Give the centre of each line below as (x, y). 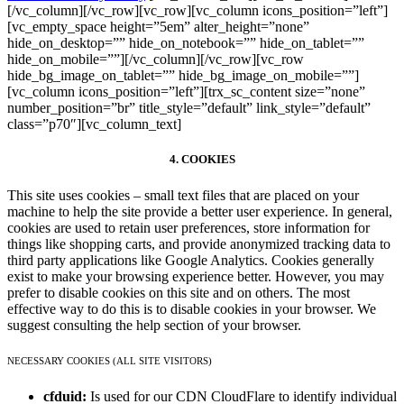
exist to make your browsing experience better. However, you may (196, 276)
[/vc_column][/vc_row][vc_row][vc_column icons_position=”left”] (197, 11)
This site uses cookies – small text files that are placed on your (183, 195)
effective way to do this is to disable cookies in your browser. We (192, 308)
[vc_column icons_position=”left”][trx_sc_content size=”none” (186, 92)
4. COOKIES (202, 160)
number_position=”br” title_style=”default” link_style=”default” (189, 108)
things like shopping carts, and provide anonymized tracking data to (199, 243)
